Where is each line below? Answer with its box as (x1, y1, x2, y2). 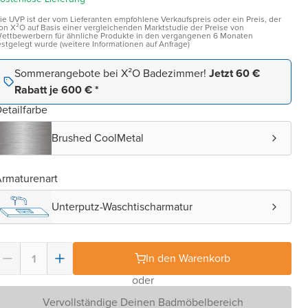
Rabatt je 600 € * (14, 82, 99, 98)
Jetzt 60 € (209, 65, 260, 81)
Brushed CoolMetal (52, 130, 144, 146)
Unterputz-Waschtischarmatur (52, 199, 193, 214)
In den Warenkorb (145, 250, 230, 266)
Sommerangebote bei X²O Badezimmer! (14, 65, 209, 81)
